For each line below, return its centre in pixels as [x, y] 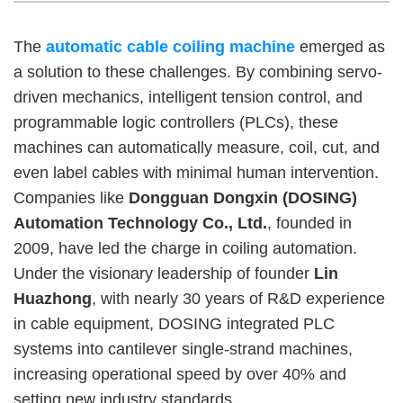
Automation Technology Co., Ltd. [140, 223]
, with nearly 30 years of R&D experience [238, 298]
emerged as [340, 46]
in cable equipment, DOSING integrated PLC [174, 323]
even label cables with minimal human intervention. [196, 172]
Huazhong [53, 298]
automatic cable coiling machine [170, 46]
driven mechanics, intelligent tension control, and [188, 97]
